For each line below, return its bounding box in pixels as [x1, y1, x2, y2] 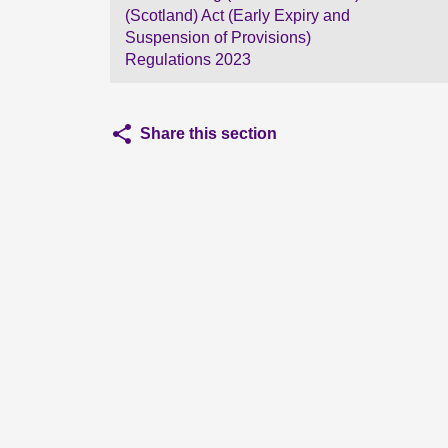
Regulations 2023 [125, 51, 251, 68]
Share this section [140, 125, 277, 142]
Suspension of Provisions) [125, 29, 311, 46]
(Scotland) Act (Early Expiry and [125, 7, 350, 24]
